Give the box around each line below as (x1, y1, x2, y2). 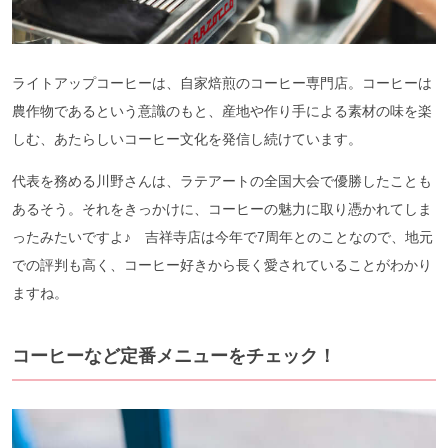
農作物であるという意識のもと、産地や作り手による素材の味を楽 (12, 102, 432, 119)
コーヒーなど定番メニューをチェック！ (12, 345, 336, 366)
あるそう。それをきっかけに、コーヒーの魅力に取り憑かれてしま (12, 200, 432, 217)
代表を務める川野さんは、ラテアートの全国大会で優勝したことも (12, 172, 432, 189)
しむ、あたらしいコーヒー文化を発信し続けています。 (12, 130, 362, 147)
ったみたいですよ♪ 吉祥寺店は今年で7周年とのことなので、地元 (12, 228, 433, 245)
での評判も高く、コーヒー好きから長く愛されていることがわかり (12, 256, 432, 273)
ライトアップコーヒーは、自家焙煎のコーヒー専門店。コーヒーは (12, 74, 432, 91)
